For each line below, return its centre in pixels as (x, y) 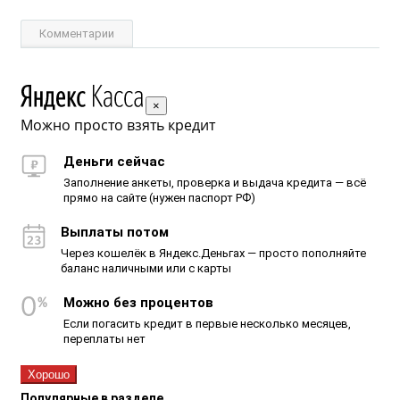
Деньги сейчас (114, 161)
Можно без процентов (138, 302)
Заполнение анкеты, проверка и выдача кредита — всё (215, 182)
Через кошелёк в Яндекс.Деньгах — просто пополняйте (213, 253)
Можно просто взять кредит (118, 125)
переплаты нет (104, 338)
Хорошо (49, 374)
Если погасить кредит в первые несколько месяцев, (207, 323)
